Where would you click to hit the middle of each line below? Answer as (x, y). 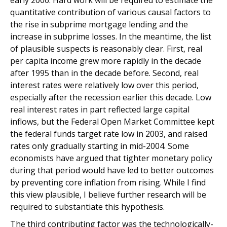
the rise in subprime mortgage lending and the (99, 24)
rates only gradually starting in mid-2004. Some (100, 146)
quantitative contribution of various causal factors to (110, 12)
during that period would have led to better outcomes (112, 170)
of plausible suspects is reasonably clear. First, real (106, 49)
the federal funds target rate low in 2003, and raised (109, 134)
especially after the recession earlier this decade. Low (111, 97)
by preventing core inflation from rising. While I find (108, 182)
